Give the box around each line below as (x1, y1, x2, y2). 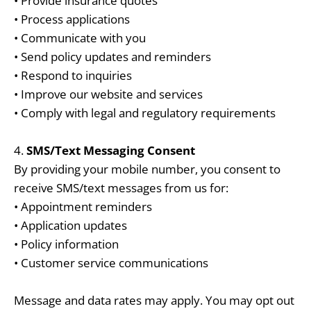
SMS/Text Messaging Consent (26, 142, 195, 159)
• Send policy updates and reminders (14, 49, 211, 65)
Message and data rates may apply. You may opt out (14, 292, 294, 309)
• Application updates (14, 217, 127, 234)
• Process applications (14, 11, 130, 28)
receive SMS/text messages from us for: (14, 180, 228, 196)
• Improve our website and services (14, 86, 203, 103)
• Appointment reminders (14, 199, 152, 215)
